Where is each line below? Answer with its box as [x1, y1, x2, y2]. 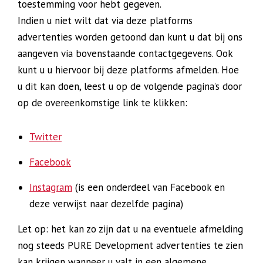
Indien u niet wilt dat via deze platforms [18, 14, 193, 27]
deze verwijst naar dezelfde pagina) [29, 197, 183, 210]
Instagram [29, 181, 72, 194]
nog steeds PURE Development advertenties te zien [18, 239, 243, 252]
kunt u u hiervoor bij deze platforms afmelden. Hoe [18, 63, 239, 76]
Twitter [29, 130, 62, 143]
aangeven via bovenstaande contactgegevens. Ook [18, 47, 232, 60]
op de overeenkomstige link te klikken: [18, 96, 187, 109]
